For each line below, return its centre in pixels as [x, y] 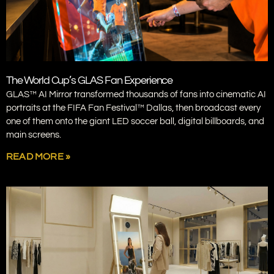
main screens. [34, 135]
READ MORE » [39, 157]
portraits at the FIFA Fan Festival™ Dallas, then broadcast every [133, 108]
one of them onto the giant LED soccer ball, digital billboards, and [135, 121]
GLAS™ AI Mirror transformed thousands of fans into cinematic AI [136, 94]
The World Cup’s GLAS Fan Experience [90, 80]
